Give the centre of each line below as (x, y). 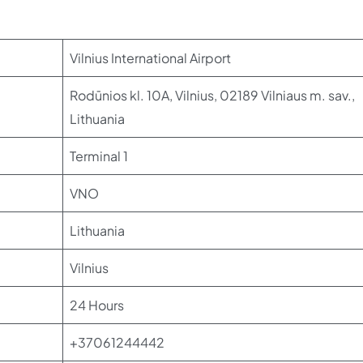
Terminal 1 (99, 156)
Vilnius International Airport (150, 58)
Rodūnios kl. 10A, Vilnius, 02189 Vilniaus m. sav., (212, 95)
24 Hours (97, 305)
